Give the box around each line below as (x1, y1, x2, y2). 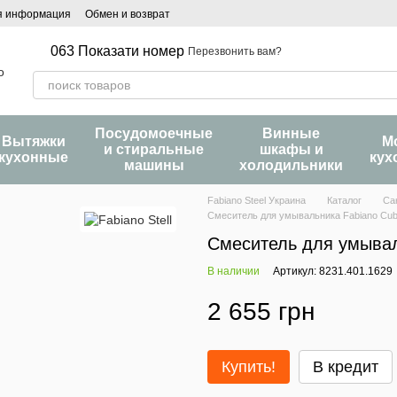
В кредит (313, 358, 378, 376)
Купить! (222, 358, 276, 376)
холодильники (239, 158, 343, 173)
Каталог (327, 195, 362, 206)
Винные (262, 126, 320, 141)
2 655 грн (207, 298, 315, 325)
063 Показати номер (51, 43, 185, 58)
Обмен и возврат (85, 8, 170, 20)
